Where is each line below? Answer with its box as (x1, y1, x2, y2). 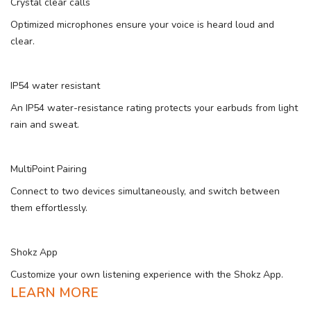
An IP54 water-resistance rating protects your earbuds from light (10, 101, 298, 115)
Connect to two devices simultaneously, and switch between (10, 185, 280, 198)
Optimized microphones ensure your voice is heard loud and (10, 18, 274, 31)
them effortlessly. (10, 201, 87, 215)
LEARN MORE (10, 284, 99, 302)
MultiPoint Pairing (10, 162, 87, 176)
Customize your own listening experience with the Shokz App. (10, 268, 283, 281)
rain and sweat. (10, 118, 79, 131)
